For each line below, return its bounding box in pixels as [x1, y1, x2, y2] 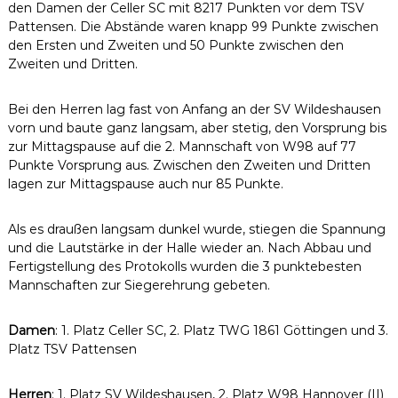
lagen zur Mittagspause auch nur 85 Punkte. [7, 175, 283, 192]
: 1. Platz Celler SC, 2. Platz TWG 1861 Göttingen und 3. [54, 322, 388, 338]
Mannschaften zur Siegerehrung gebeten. [7, 276, 270, 293]
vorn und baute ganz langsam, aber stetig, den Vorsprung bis [7, 119, 386, 136]
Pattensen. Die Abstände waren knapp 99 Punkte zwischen [7, 18, 378, 35]
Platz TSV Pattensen [7, 340, 137, 357]
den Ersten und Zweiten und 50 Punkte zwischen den [7, 36, 344, 53]
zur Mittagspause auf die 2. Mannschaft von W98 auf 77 [7, 138, 356, 155]
